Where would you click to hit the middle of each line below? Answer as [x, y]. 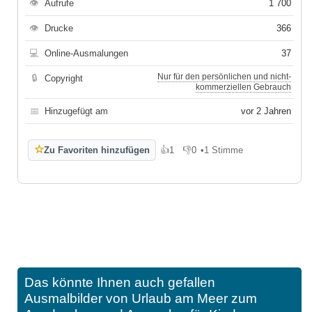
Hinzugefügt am [76, 111]
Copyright [64, 78]
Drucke [59, 28]
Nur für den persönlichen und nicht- [224, 76]
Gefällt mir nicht [214, 155]
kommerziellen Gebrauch [243, 87]
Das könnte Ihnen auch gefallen [120, 282]
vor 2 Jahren [266, 111]
